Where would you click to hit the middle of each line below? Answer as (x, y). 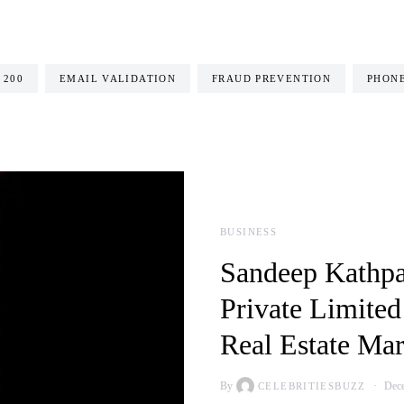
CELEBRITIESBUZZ (312, 386)
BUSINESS (248, 232)
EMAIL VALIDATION (118, 78)
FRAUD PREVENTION (271, 78)
